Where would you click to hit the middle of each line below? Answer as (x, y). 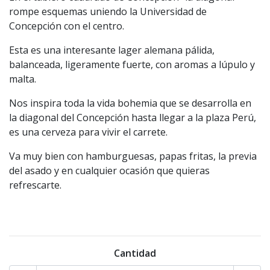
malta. (23, 79)
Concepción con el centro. (67, 26)
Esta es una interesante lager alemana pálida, (112, 50)
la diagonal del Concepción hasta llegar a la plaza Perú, (133, 118)
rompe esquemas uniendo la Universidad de (108, 11)
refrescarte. (35, 185)
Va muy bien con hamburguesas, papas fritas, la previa (133, 156)
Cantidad (135, 253)
